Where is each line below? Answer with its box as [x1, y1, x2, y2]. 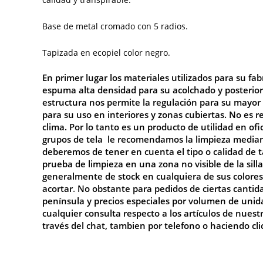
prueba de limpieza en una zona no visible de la [42, 157, 244, 170]
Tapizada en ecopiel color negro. [42, 46, 170, 58]
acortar [42, 182, 73, 194]
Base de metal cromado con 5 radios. [42, 20, 188, 32]
